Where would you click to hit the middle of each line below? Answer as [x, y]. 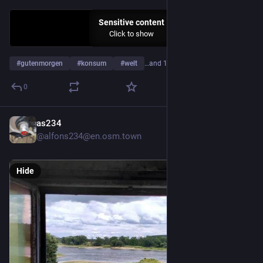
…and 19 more [167, 63]
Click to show [131, 34]
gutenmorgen [42, 63]
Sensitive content [131, 22]
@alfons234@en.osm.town [89, 136]
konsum [94, 63]
